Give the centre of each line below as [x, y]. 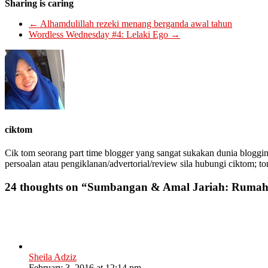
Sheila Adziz [53, 257]
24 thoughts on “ [46, 187]
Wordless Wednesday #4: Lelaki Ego [100, 34]
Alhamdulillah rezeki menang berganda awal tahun [135, 23]
